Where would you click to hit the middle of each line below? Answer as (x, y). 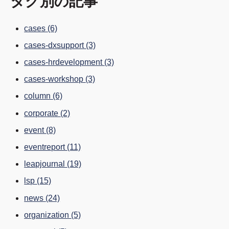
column (39, 96)
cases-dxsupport (55, 45)
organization (48, 215)
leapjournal (46, 164)
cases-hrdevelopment (64, 62)
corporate (42, 113)
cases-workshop (55, 79)
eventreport (46, 147)
